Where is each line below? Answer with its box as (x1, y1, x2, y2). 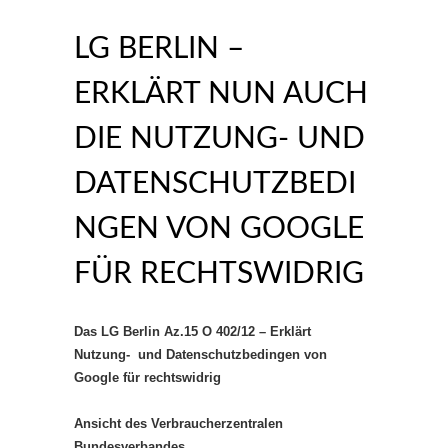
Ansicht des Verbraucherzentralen (74, 416, 283, 431)
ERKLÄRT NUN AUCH (74, 79, 368, 109)
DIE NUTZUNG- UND (74, 124, 365, 154)
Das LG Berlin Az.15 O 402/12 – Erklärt (74, 324, 311, 339)
